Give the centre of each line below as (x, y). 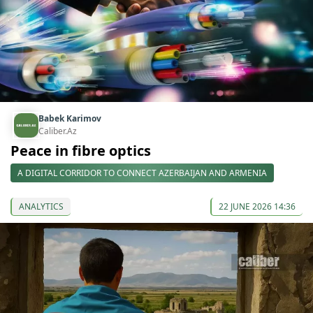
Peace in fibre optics (81, 151)
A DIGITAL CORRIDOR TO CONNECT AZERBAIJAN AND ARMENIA (142, 173)
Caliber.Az (58, 131)
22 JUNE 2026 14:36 (257, 207)
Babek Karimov (70, 119)
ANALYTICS (41, 207)
